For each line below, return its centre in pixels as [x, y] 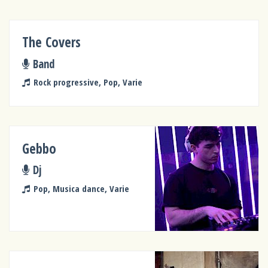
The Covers [52, 42]
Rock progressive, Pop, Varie [88, 82]
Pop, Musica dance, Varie [81, 188]
